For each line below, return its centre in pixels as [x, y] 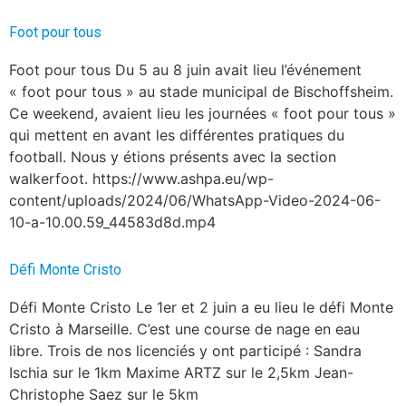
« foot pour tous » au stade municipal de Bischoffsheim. [201, 91]
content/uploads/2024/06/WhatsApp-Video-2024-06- [195, 200]
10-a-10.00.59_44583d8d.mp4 [112, 222]
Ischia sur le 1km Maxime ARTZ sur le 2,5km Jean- [181, 372]
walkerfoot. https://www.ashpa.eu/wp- [141, 178]
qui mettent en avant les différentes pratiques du [177, 135]
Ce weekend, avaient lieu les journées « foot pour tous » [203, 113]
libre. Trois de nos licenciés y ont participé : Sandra [185, 350]
